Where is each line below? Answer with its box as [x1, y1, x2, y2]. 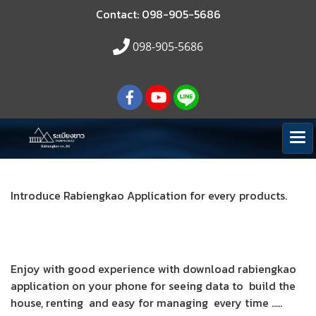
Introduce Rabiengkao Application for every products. [11, 187, 287, 204]
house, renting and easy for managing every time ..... [11, 294, 288, 311]
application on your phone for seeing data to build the [11, 277, 296, 294]
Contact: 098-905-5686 [95, 6, 221, 23]
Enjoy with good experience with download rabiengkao [11, 260, 296, 277]
